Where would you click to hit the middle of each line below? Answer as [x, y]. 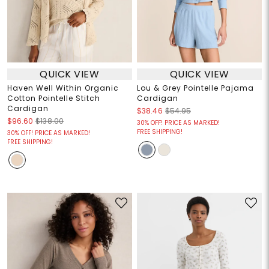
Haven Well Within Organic [63, 88]
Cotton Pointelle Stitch [53, 98]
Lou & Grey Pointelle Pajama [195, 88]
